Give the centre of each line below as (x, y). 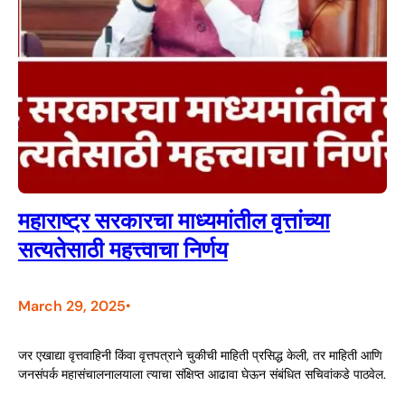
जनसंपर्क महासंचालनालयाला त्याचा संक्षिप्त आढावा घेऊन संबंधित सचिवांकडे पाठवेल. (202, 375)
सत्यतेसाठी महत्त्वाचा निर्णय (123, 250)
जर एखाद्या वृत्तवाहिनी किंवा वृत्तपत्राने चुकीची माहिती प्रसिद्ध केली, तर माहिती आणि (200, 356)
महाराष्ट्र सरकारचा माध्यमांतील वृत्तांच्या (174, 221)
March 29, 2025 (72, 306)
